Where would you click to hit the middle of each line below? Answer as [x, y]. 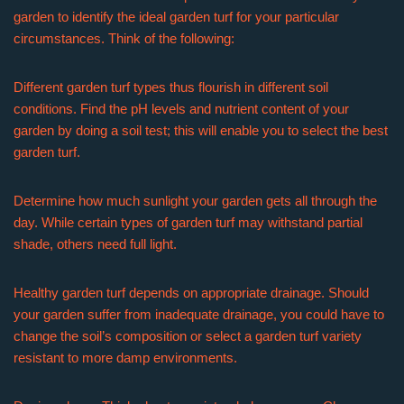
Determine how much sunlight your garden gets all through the [195, 201]
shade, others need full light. [95, 244]
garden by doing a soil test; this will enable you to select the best [201, 130]
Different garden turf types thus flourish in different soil [171, 87]
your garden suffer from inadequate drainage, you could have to [199, 314]
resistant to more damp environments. [125, 358]
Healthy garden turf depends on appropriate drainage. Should [191, 293]
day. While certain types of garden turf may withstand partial [188, 222]
